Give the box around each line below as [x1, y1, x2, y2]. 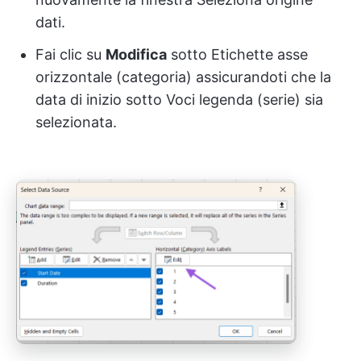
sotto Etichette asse [167, 46, 308, 64]
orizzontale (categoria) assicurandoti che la [35, 68, 331, 86]
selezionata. [35, 114, 117, 131]
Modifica [106, 46, 167, 64]
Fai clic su [35, 46, 106, 64]
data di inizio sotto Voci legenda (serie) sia [35, 91, 323, 109]
